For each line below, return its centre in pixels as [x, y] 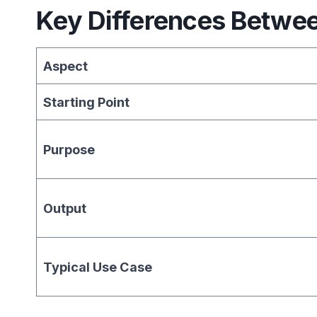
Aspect [66, 65]
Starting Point [87, 102]
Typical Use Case [98, 266]
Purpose [69, 149]
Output [65, 208]
